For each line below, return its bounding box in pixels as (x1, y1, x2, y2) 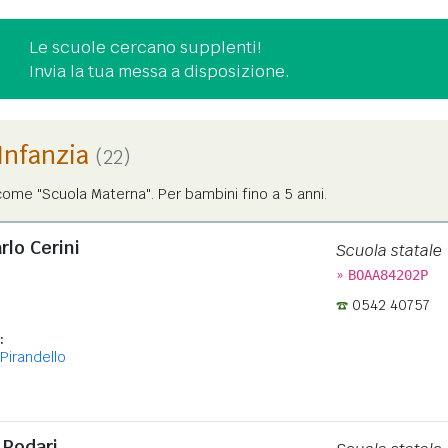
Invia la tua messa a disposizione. (29, 60, 290, 82)
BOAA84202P (347, 267, 428, 283)
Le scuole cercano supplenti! (29, 36, 261, 58)
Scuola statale (335, 240, 442, 261)
